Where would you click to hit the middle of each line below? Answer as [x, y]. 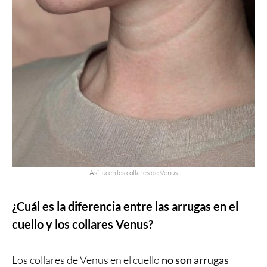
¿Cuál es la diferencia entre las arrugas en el [125, 206]
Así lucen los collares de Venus [133, 172]
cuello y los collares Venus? [83, 224]
